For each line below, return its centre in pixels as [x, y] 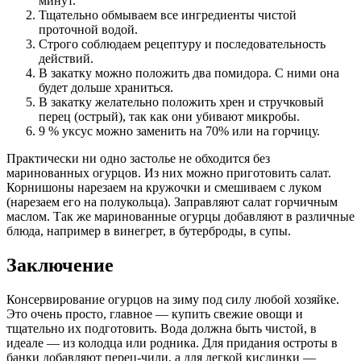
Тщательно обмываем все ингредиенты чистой [168, 15]
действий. [66, 58]
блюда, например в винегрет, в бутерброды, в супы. [149, 230]
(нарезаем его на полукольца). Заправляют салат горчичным [172, 201]
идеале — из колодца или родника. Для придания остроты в [172, 342]
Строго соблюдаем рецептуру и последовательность [182, 44]
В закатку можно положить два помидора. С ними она [189, 73]
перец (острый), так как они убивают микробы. [169, 116]
